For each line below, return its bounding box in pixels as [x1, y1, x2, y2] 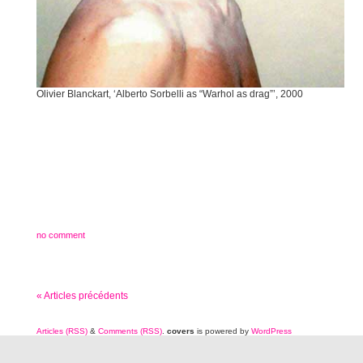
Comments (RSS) [98, 327, 162, 336]
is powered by [194, 327, 251, 336]
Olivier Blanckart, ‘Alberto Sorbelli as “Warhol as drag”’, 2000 [36, 88, 303, 100]
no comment [36, 230, 85, 241]
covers [167, 327, 194, 336]
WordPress [251, 327, 292, 336]
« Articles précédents [36, 290, 128, 302]
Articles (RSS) [36, 327, 88, 336]
